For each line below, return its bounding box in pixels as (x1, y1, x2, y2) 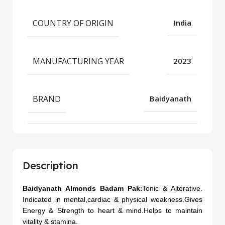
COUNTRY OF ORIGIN (33, 17, 114, 29)
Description (23, 159, 78, 172)
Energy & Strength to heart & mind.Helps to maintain (23, 206, 202, 214)
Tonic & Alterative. (142, 184, 202, 192)
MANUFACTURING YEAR (33, 55, 124, 67)
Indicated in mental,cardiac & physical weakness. (23, 195, 184, 203)
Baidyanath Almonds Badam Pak (23, 184, 140, 192)
